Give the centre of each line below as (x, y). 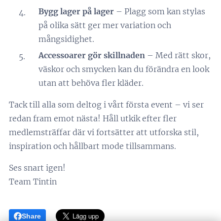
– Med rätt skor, (178, 55)
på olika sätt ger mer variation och (105, 25)
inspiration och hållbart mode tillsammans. (92, 146)
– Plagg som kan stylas (160, 11)
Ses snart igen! (37, 168)
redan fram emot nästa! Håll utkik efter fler (93, 118)
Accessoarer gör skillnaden (92, 55)
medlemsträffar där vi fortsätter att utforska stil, (104, 132)
